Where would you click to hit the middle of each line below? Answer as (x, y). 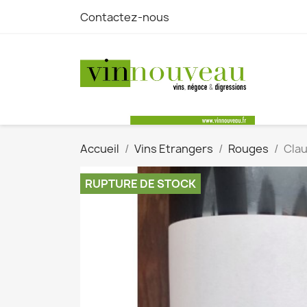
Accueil (100, 149)
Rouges (248, 149)
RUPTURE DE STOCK (140, 184)
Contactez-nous (125, 17)
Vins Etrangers (174, 149)
